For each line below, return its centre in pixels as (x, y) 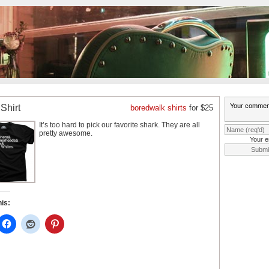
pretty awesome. (66, 133)
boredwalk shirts (159, 108)
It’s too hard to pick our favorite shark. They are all (119, 125)
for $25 (200, 108)
